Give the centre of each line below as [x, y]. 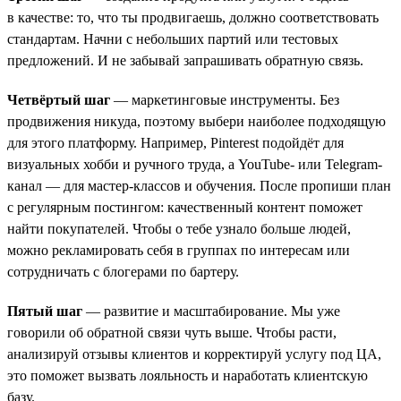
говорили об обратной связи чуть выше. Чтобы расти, [172, 332]
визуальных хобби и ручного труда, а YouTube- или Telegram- [195, 164]
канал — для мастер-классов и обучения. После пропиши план [199, 185]
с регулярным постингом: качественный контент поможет [185, 207]
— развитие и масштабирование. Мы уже [211, 311]
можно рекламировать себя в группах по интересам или [179, 250]
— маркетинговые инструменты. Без [225, 99]
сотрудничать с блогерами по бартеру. [123, 271]
